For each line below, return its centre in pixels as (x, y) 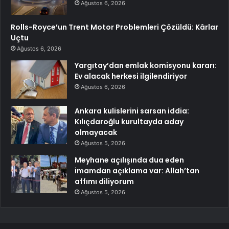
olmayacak (96, 132)
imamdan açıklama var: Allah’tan (137, 170)
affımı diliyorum (104, 181)
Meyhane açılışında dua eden (129, 160)
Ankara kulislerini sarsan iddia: (132, 111)
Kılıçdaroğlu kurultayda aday (129, 121)
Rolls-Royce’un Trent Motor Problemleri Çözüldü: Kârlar (114, 27)
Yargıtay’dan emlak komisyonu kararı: (146, 65)
